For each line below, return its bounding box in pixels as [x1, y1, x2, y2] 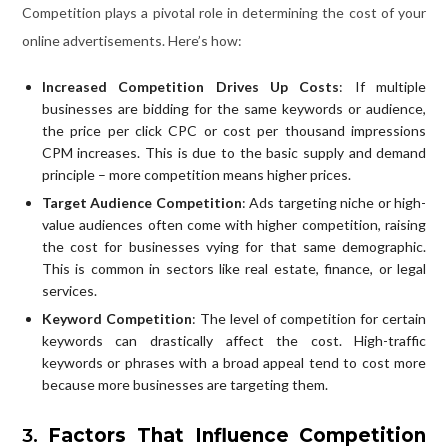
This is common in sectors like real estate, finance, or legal [41, 259, 427, 277]
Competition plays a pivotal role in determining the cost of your [21, 3, 427, 21]
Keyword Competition [41, 309, 192, 327]
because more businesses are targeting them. [41, 375, 328, 393]
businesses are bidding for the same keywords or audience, [41, 99, 427, 117]
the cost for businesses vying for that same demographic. [41, 237, 427, 255]
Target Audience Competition [41, 193, 242, 211]
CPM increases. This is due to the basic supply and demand [41, 143, 427, 161]
